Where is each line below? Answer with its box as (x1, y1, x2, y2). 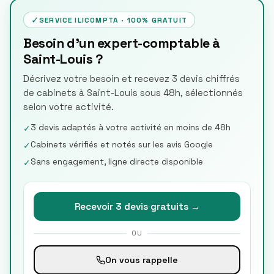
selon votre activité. (23, 102, 114, 113)
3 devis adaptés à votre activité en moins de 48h (31, 122, 231, 133)
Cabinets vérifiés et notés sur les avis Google (31, 139, 213, 150)
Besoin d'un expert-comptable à (23, 35, 221, 51)
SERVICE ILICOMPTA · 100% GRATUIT (39, 15, 187, 24)
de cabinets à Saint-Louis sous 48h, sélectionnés (23, 87, 243, 98)
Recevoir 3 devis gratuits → (74, 201, 200, 212)
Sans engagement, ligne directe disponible (31, 157, 203, 167)
